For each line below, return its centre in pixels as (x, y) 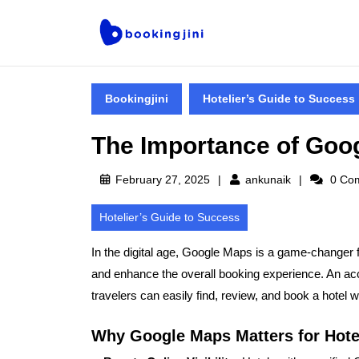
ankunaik (268, 179)
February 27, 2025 (162, 179)
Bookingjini (137, 98)
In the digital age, (137, 252)
